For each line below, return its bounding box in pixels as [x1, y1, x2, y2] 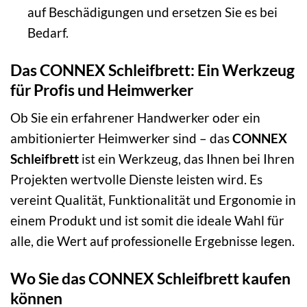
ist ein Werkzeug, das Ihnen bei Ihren [79, 151, 295, 167]
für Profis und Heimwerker [10, 79, 193, 99]
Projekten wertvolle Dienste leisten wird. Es [10, 171, 262, 188]
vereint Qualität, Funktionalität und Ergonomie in [10, 192, 296, 208]
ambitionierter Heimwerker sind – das [10, 130, 232, 147]
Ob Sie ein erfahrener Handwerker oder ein [10, 110, 260, 126]
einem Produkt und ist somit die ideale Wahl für [10, 212, 284, 229]
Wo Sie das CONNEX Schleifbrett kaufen [10, 269, 291, 288]
